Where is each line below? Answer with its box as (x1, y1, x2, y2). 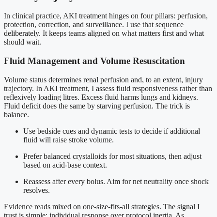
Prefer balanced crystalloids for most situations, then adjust (23, 152, 201, 160)
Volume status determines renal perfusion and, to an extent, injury (4, 75, 203, 84)
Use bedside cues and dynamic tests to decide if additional (23, 126, 200, 135)
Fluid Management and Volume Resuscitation (4, 56, 185, 66)
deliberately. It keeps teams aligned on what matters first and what (4, 29, 204, 38)
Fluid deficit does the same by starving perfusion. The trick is (4, 101, 190, 110)
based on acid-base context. (23, 160, 107, 169)
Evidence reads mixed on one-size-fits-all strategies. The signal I (4, 202, 200, 211)
